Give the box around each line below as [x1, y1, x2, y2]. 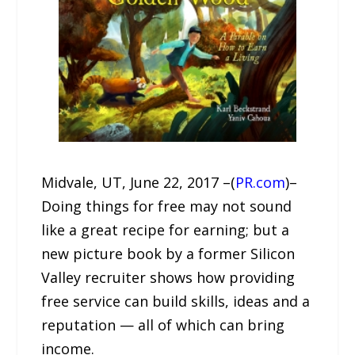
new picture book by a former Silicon [41, 244, 296, 263]
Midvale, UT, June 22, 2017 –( [41, 173, 236, 192]
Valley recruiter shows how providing [41, 268, 296, 287]
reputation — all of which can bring [41, 315, 285, 334]
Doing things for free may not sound [41, 197, 292, 216]
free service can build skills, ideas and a [41, 292, 311, 311]
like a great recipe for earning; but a [41, 220, 290, 239]
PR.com [235, 173, 286, 192]
